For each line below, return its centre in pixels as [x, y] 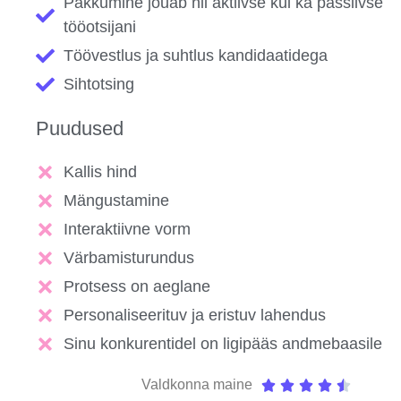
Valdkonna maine [197, 385]
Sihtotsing [99, 85]
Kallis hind [101, 172]
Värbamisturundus [129, 258]
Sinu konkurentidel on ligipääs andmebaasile [223, 344]
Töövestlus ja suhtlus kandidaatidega [196, 56]
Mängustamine [117, 201]
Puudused [80, 129]
